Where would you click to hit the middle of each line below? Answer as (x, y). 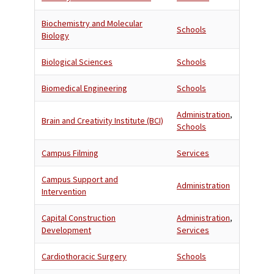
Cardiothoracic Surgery (84, 256)
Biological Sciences (77, 62)
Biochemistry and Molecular (92, 23)
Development (66, 230)
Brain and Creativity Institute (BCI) (102, 120)
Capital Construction (79, 218)
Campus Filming (70, 153)
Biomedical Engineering (84, 88)
